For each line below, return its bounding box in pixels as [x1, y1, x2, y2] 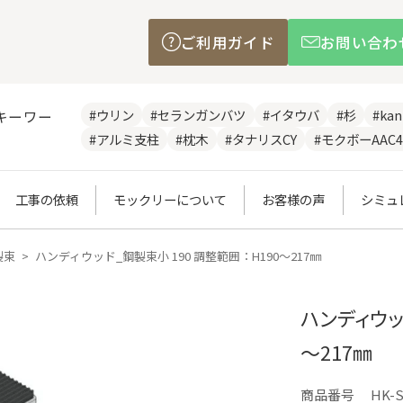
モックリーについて [113, 190, 227, 210]
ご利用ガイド [181, 31, 275, 53]
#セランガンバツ [150, 105, 246, 125]
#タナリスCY [225, 130, 298, 149]
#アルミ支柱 [88, 130, 159, 149]
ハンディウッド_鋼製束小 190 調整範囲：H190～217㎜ [35, 247, 321, 265]
